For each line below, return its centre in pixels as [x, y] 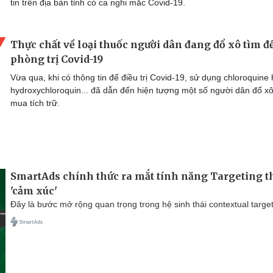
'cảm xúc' [34, 191]
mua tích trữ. [35, 103]
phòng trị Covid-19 [57, 59]
